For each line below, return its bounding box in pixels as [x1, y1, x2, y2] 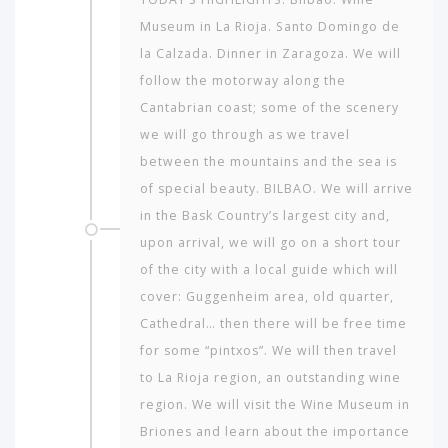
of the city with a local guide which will [140, 260, 398, 278]
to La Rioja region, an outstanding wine [140, 368, 401, 386]
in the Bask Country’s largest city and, [140, 206, 390, 224]
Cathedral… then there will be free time [140, 314, 407, 332]
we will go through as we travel [140, 125, 350, 143]
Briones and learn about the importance [140, 422, 410, 440]
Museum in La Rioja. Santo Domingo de [140, 17, 400, 35]
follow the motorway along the [140, 71, 346, 89]
